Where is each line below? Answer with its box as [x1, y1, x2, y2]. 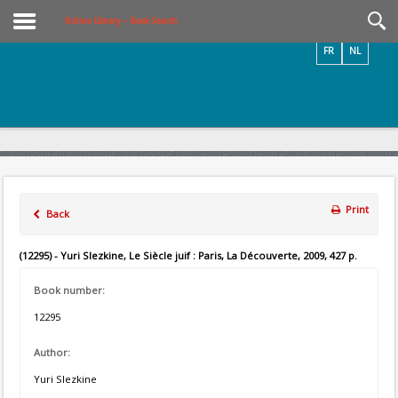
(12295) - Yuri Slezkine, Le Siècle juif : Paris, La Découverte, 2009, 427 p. [20, 249, 357, 262]
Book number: [34, 283, 105, 297]
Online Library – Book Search [65, 14, 178, 27]
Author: [34, 346, 70, 359]
